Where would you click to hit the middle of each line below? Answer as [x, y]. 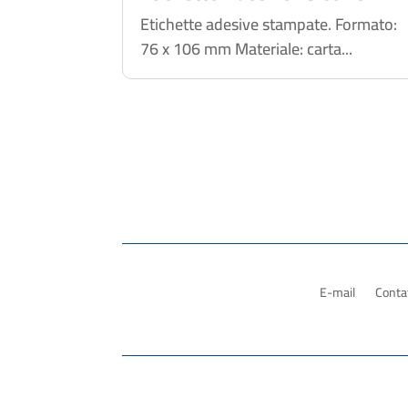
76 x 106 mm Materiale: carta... [247, 48]
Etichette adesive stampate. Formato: [269, 24]
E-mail [337, 293]
